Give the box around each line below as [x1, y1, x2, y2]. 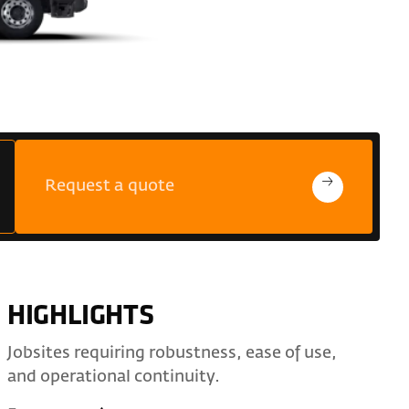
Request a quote [44, 178, 174, 195]
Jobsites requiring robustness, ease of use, [7, 344, 338, 362]
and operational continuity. [7, 368, 221, 385]
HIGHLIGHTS [7, 302, 154, 331]
